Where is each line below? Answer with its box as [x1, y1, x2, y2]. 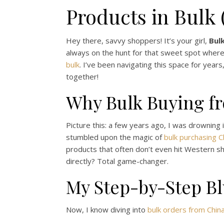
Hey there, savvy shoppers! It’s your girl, [66, 35, 209, 45]
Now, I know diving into [66, 204, 147, 214]
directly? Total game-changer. [66, 156, 168, 166]
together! [66, 71, 98, 81]
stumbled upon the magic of [66, 132, 164, 142]
